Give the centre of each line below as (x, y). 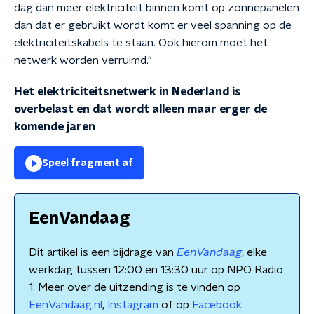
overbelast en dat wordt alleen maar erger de (141, 109)
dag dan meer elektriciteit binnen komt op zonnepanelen (157, 8)
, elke (254, 252)
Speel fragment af (88, 163)
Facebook (217, 305)
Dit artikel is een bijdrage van (103, 252)
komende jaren (55, 127)
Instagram (133, 305)
